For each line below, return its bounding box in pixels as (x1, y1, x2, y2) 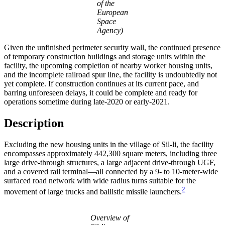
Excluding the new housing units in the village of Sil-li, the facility (4, 140, 213, 149)
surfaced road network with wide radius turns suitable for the (4, 176, 196, 185)
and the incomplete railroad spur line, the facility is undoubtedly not (4, 70, 217, 79)
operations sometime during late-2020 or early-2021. (4, 97, 170, 106)
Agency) (97, 26, 123, 35)
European (97, 8, 128, 17)
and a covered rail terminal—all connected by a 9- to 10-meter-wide (4, 167, 218, 176)
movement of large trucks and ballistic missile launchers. (4, 187, 182, 196)
